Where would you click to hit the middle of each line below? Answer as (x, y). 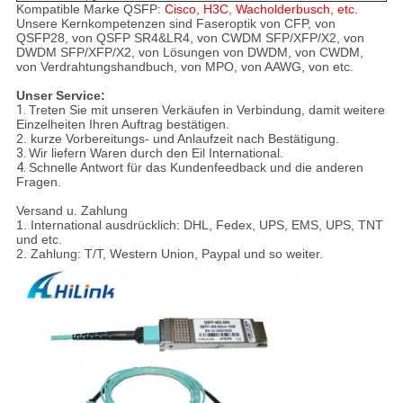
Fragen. (38, 182)
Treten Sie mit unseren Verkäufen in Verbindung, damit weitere (206, 110)
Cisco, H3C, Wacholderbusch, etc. (261, 9)
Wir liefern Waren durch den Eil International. (156, 153)
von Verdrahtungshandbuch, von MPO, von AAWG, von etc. (184, 67)
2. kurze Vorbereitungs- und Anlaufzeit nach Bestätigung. (177, 139)
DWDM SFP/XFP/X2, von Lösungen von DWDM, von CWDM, (189, 53)
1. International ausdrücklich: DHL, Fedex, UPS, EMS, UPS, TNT (199, 225)
